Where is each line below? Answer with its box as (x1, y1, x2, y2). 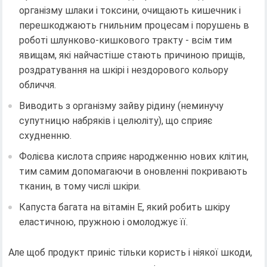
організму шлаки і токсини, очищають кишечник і (19, 4, 241, 16)
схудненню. (19, 129, 72, 141)
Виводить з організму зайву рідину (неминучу (19, 100, 224, 111)
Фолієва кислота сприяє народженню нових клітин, (19, 150, 249, 162)
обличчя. (19, 79, 57, 91)
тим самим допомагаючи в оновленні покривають (19, 165, 248, 177)
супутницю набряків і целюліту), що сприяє (19, 114, 213, 126)
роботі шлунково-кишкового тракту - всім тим (19, 34, 232, 46)
